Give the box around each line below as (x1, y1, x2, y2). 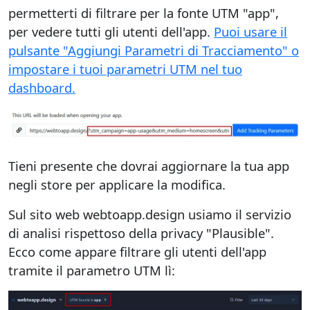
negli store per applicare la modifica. (8, 175, 226, 193)
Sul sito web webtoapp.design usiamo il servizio (8, 205, 291, 223)
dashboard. (8, 79, 75, 97)
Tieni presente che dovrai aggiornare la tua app (8, 156, 289, 174)
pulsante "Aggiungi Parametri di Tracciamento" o (8, 42, 299, 60)
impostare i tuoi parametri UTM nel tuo (8, 60, 242, 78)
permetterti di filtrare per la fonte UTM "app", (8, 4, 279, 22)
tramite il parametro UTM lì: (8, 261, 175, 279)
